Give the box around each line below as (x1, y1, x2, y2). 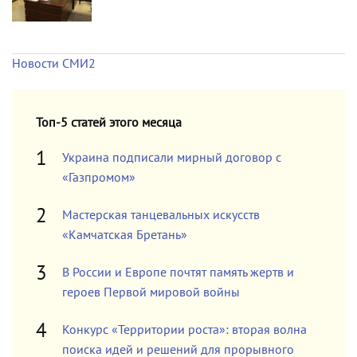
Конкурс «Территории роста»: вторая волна (62, 323, 307, 337)
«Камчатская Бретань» (62, 228, 187, 242)
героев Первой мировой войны (62, 285, 240, 300)
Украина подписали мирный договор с (62, 151, 281, 165)
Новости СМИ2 (12, 57, 96, 71)
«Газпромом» (62, 171, 135, 185)
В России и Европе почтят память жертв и (62, 265, 294, 280)
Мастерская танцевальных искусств (62, 208, 260, 222)
